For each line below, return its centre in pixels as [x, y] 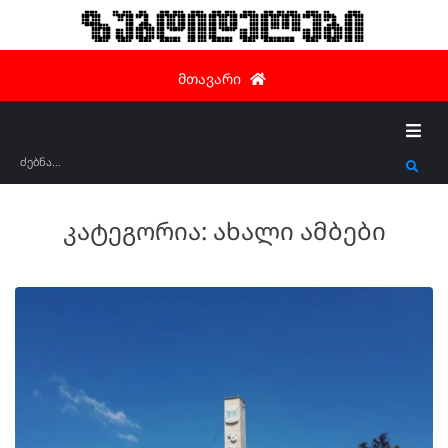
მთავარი [209, 78]
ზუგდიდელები [224, 24]
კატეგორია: [137, 230]
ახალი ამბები [299, 230]
